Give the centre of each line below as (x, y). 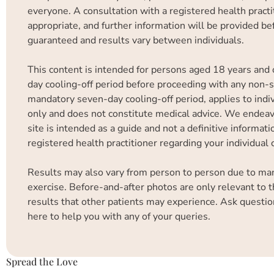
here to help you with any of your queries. (119, 217)
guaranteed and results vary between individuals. (137, 40)
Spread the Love (42, 261)
